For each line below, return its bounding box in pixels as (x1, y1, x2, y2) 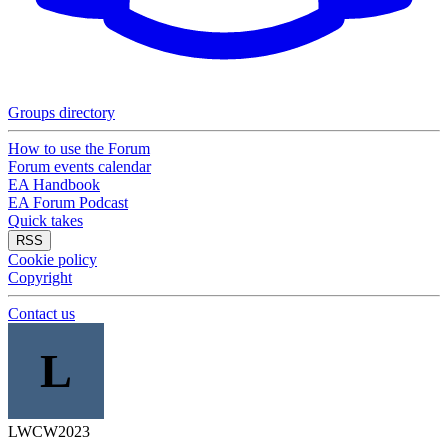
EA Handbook (8, 176, 100, 193)
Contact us (8, 305, 75, 322)
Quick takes (8, 212, 83, 229)
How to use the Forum (8, 140, 150, 157)
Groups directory (8, 104, 115, 121)
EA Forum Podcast (8, 194, 128, 211)
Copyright (8, 269, 72, 286)
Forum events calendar (8, 158, 151, 175)
